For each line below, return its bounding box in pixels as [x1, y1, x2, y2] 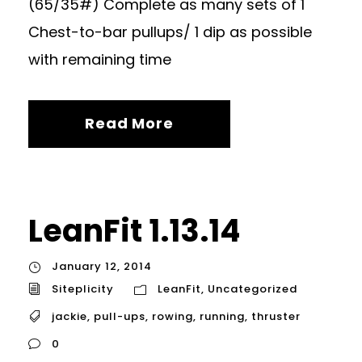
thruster [251, 308, 301, 324]
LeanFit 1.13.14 [28, 209, 240, 253]
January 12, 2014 [52, 259, 152, 275]
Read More [85, 113, 174, 134]
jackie [52, 308, 87, 324]
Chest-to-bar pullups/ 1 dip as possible [28, 22, 312, 43]
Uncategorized [208, 280, 297, 297]
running [200, 308, 245, 324]
